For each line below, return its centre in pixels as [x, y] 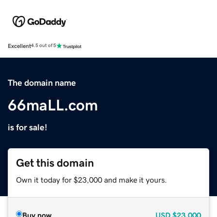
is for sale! [28, 127]
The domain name [42, 83]
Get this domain [55, 163]
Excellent [19, 46]
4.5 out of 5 [44, 46]
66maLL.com [53, 105]
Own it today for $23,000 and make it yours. [92, 179]
